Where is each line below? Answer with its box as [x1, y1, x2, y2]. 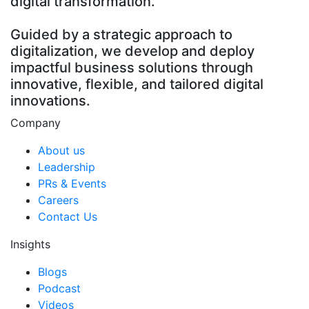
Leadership [38, 160, 95, 175]
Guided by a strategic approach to [10, 26, 232, 43]
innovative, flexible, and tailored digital [10, 76, 263, 93]
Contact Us [38, 210, 97, 224]
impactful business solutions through [10, 59, 253, 77]
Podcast [38, 281, 81, 296]
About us [38, 143, 85, 158]
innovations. [10, 92, 90, 110]
